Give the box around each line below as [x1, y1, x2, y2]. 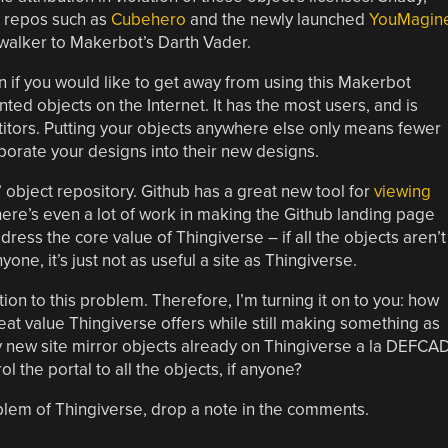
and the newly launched [185, 8, 369, 30]
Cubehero [110, 8, 186, 30]
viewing [373, 180, 431, 202]
